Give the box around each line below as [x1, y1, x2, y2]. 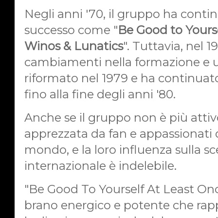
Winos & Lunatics [24, 38, 123, 53]
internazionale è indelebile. [24, 158, 177, 173]
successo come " [24, 22, 118, 37]
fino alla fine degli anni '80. [24, 87, 176, 101]
